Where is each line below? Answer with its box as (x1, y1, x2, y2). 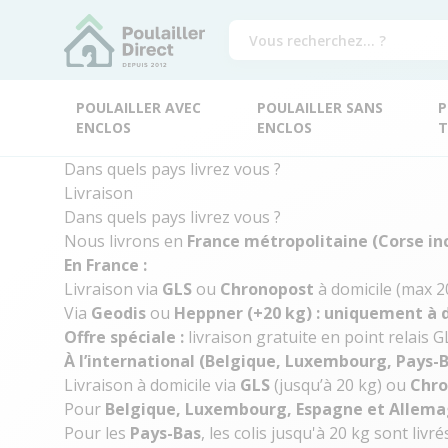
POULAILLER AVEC (76, 98, 201, 117)
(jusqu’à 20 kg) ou (270, 374, 410, 396)
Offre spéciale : (64, 326, 184, 348)
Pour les (64, 422, 130, 444)
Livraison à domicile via (64, 374, 240, 396)
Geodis (91, 302, 146, 324)
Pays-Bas (130, 422, 201, 444)
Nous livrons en (64, 230, 187, 252)
